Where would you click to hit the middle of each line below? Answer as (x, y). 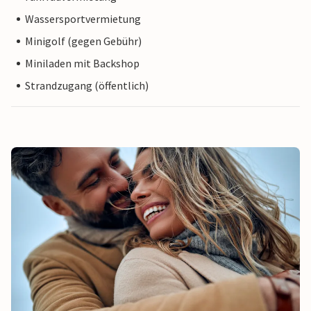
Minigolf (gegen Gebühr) (83, 41)
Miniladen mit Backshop (82, 64)
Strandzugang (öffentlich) (87, 86)
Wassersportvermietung (83, 19)
